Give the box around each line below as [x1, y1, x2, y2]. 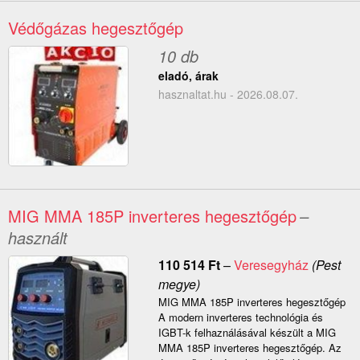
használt [8, 226, 67, 250]
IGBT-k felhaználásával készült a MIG [157, 325, 336, 341]
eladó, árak [157, 67, 219, 84]
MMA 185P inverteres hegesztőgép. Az [157, 340, 342, 356]
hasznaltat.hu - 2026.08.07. [157, 86, 298, 103]
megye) [157, 275, 200, 294]
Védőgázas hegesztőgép [8, 16, 183, 40]
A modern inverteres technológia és [157, 309, 323, 325]
